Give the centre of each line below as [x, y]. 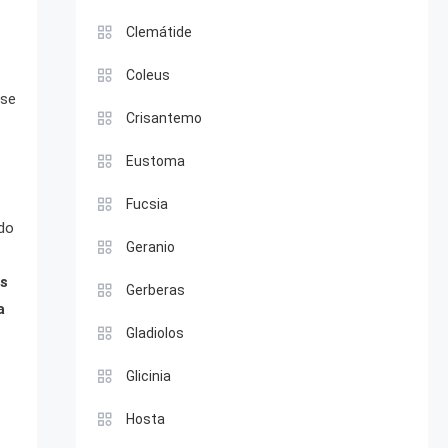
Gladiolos [154, 333]
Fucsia [146, 204]
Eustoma [155, 161]
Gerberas [155, 290]
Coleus [147, 75]
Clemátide [158, 32]
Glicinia [148, 376]
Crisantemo [163, 118]
